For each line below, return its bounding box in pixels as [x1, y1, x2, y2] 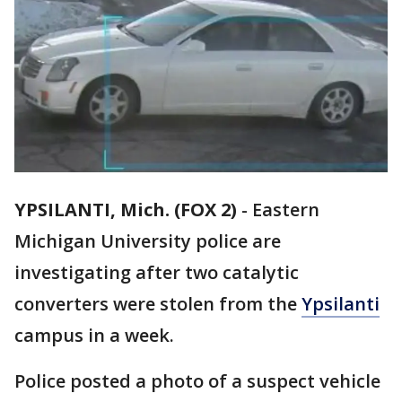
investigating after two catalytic [14, 260, 299, 285]
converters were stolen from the [14, 292, 301, 317]
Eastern [252, 197, 319, 223]
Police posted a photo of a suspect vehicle [14, 369, 380, 394]
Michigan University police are [14, 229, 281, 254]
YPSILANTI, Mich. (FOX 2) [14, 197, 237, 223]
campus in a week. [14, 323, 174, 348]
